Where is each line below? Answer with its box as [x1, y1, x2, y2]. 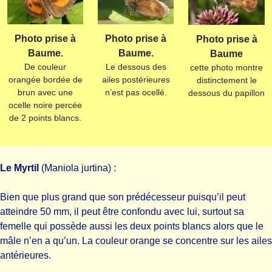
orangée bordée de [8, 75, 83, 85]
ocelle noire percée [8, 100, 82, 110]
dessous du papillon [188, 88, 265, 98]
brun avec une [18, 87, 73, 98]
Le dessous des [105, 62, 166, 72]
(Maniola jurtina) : [39, 163, 116, 173]
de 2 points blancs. [9, 113, 81, 123]
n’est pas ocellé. [104, 87, 167, 98]
